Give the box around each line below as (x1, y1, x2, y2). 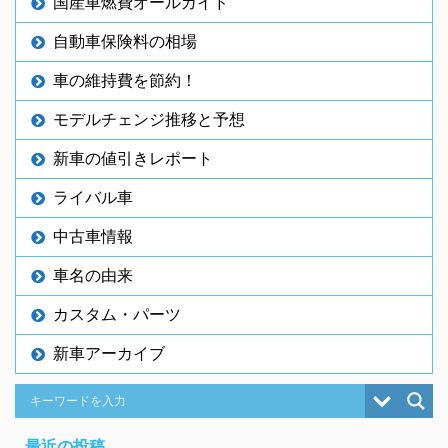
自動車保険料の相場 (53, 30, 197, 51)
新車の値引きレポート (53, 147, 213, 168)
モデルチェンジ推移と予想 (53, 108, 245, 129)
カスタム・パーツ (53, 303, 181, 324)
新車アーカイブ (53, 342, 165, 363)
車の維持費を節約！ (53, 69, 197, 90)
